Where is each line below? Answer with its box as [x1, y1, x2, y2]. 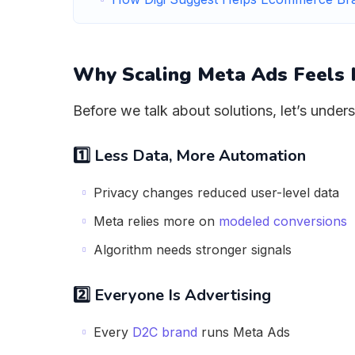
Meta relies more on [94, 213, 219, 229]
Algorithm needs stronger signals [94, 242, 292, 258]
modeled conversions [219, 213, 347, 229]
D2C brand [132, 324, 197, 340]
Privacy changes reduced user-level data [94, 185, 339, 200]
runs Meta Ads [197, 324, 290, 340]
